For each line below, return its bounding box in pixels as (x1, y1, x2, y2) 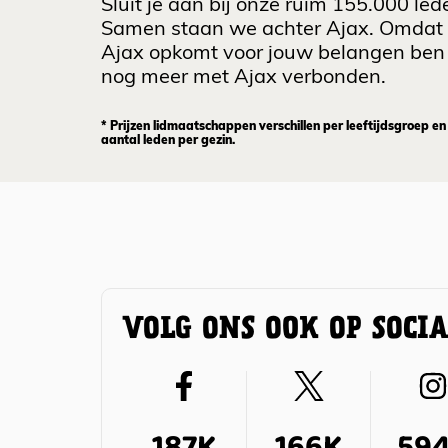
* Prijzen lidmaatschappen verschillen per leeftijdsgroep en (101, 121, 446, 134)
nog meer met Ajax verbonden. (101, 68, 386, 89)
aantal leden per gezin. (101, 135, 235, 148)
